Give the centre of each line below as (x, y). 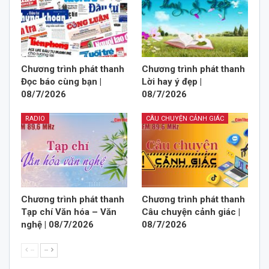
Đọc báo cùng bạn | (61, 81)
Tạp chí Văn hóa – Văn (69, 212)
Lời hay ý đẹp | (172, 81)
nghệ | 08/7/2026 (57, 224)
